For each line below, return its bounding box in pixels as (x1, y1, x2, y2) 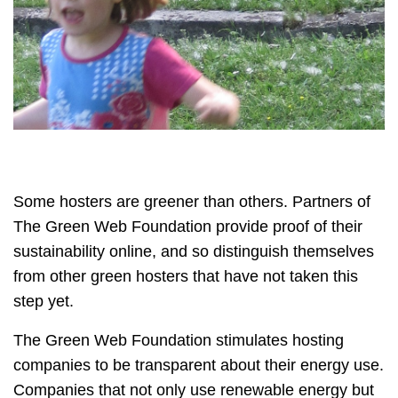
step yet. (13, 291, 74, 310)
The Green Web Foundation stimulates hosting (13, 330, 344, 349)
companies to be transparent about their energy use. (13, 355, 384, 374)
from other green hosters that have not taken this (13, 267, 358, 285)
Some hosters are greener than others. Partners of (13, 192, 370, 211)
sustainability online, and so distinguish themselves (13, 242, 374, 260)
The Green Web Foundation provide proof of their (13, 217, 362, 235)
